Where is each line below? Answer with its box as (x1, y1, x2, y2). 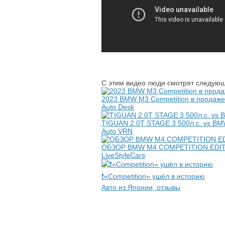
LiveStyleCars (101, 151, 145, 159)
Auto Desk (101, 103, 134, 111)
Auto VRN (101, 127, 133, 135)
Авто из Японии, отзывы (101, 183, 180, 191)
